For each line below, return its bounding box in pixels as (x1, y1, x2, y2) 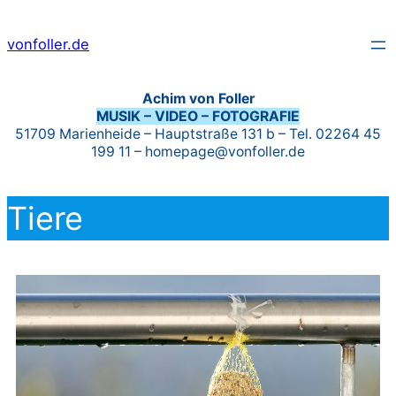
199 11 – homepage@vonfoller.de (91, 142, 305, 160)
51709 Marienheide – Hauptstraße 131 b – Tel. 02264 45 (15, 125, 381, 142)
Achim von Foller (141, 89, 255, 107)
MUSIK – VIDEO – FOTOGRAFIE (96, 107, 300, 125)
